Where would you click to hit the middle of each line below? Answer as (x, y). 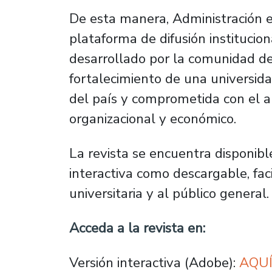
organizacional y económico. (153, 118)
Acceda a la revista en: (137, 228)
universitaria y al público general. (169, 193)
